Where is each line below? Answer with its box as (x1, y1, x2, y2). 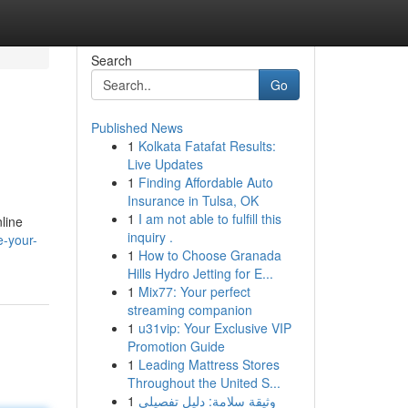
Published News (90, 118, 183, 137)
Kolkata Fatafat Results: (138, 137, 276, 155)
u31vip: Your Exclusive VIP (138, 319, 291, 337)
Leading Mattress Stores (138, 355, 280, 373)
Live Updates (127, 155, 203, 173)
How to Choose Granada (138, 246, 281, 264)
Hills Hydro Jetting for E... (127, 264, 273, 282)
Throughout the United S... (127, 373, 280, 392)
